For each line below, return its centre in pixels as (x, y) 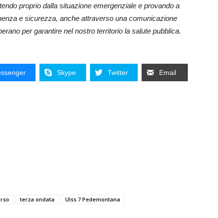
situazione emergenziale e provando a (119, 6)
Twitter (118, 73)
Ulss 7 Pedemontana (93, 200)
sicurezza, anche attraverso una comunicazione (101, 18)
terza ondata (37, 200)
